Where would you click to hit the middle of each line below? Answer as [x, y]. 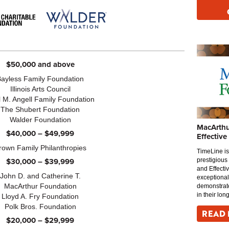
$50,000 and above [40, 65]
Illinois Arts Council [40, 89]
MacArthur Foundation [40, 186]
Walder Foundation [40, 119]
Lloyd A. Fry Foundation [40, 196]
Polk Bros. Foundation [40, 206]
